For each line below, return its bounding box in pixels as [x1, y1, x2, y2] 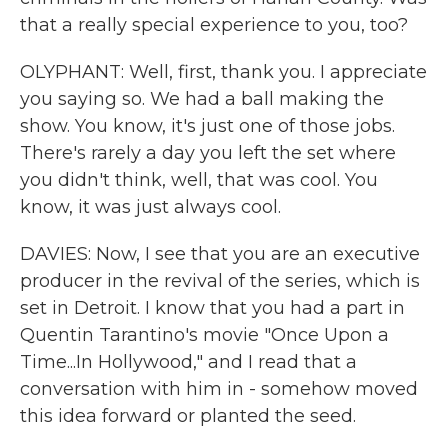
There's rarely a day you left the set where [20, 142, 396, 164]
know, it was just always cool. [20, 196, 281, 218]
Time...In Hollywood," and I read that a [20, 351, 357, 373]
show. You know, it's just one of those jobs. [20, 115, 395, 137]
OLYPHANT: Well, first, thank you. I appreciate [20, 61, 427, 83]
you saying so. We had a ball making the [20, 88, 384, 110]
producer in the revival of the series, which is [20, 270, 420, 292]
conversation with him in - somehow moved [20, 378, 418, 400]
